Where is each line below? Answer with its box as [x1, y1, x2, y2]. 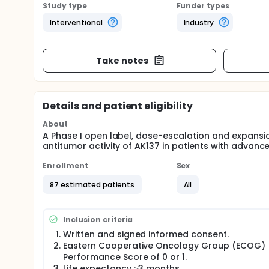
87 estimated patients [50, 179, 135, 190]
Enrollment [43, 160, 88, 171]
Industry [183, 17, 214, 28]
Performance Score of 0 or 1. [63, 251, 187, 263]
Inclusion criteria [63, 214, 133, 225]
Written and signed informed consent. [63, 228, 229, 240]
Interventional [50, 17, 103, 28]
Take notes [95, 54, 148, 67]
